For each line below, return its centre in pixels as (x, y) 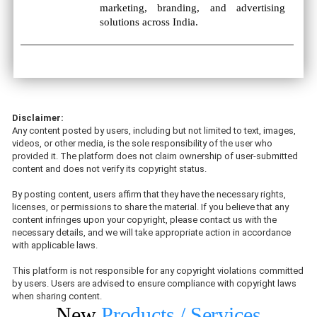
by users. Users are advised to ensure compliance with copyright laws (154, 283)
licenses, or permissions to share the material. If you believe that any (150, 207)
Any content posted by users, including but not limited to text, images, (154, 131)
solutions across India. (149, 22)
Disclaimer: (38, 118)
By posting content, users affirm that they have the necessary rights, (149, 194)
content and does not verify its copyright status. (109, 169)
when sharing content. (57, 296)
